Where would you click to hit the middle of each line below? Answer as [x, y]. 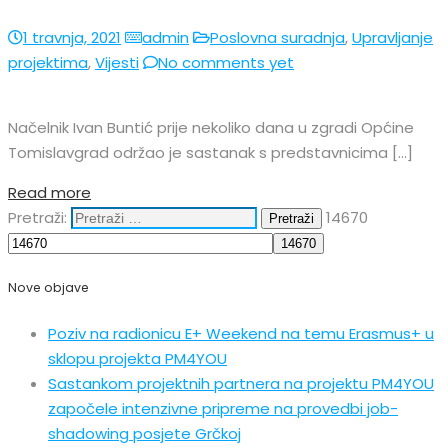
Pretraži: [37, 217]
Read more [49, 192]
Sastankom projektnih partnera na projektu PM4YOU [241, 384]
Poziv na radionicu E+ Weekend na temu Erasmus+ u [241, 334]
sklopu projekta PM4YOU [137, 359]
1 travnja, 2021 [72, 37]
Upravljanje [392, 37]
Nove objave [48, 288]
